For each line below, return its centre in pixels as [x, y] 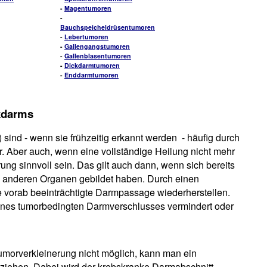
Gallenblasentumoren [98, 56]
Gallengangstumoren [97, 46]
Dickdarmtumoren [92, 65]
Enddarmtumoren [91, 75]
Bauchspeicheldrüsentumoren [108, 27]
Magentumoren [88, 8]
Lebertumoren [86, 37]
